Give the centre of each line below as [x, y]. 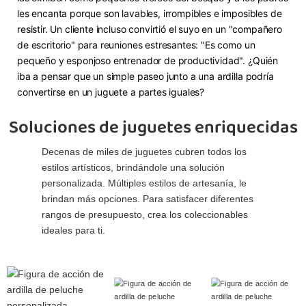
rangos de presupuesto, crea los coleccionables [145, 215]
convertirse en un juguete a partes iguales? [111, 92]
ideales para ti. [74, 231]
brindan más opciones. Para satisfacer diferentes [148, 199]
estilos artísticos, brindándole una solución [134, 168]
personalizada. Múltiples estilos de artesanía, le [144, 183]
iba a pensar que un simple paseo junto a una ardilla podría [145, 76]
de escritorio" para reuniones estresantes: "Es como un [136, 45]
